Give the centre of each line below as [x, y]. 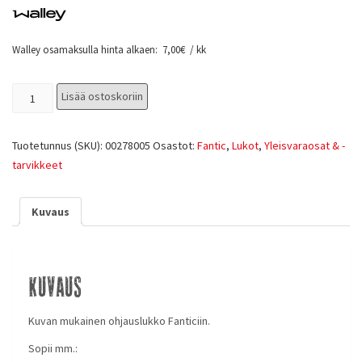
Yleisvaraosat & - [305, 145]
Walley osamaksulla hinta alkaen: [86, 50]
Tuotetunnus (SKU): [59, 145]
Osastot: [175, 145]
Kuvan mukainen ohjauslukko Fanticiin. [119, 320]
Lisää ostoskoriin [102, 96]
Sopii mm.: [53, 348]
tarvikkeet [37, 165]
